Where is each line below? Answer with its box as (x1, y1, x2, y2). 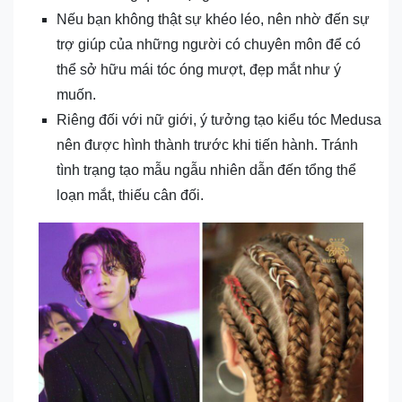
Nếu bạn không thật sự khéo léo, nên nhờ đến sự (57, 12, 370, 28)
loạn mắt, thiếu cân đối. (57, 188, 204, 204)
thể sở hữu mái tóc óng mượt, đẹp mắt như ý (57, 62, 341, 78)
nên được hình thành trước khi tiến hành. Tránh (57, 137, 358, 153)
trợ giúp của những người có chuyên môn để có (57, 37, 361, 53)
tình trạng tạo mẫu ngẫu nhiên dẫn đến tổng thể (57, 162, 356, 179)
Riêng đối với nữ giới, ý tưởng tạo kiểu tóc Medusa (57, 112, 381, 128)
